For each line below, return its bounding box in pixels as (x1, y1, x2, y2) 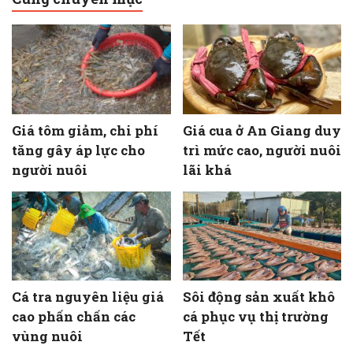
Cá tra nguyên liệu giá (12, 288, 164, 306)
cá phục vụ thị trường (182, 307, 329, 325)
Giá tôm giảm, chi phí (12, 121, 158, 139)
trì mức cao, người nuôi (182, 140, 341, 159)
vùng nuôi (12, 327, 83, 345)
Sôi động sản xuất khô (182, 288, 335, 306)
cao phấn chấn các (12, 307, 136, 325)
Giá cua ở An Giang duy (182, 121, 341, 139)
